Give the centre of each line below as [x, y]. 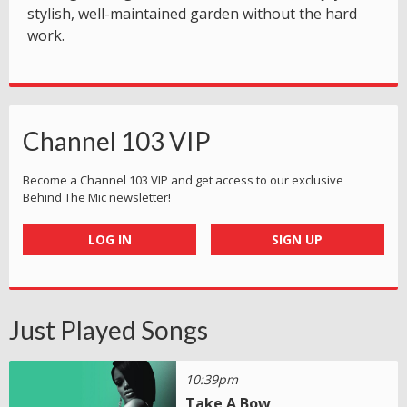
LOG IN [109, 240]
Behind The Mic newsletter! [97, 198]
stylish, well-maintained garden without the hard [192, 14]
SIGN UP [298, 240]
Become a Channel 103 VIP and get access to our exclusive [183, 180]
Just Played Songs [109, 330]
